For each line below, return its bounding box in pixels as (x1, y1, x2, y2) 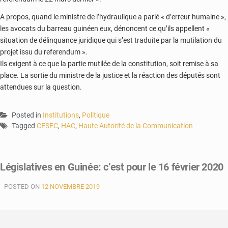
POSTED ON (4, 182, 41, 190)
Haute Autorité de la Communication (78, 121, 193, 130)
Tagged (12, 121, 37, 130)
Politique (82, 110, 109, 119)
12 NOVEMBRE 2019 (41, 182, 100, 190)
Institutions (43, 110, 79, 119)
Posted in (12, 110, 43, 119)
